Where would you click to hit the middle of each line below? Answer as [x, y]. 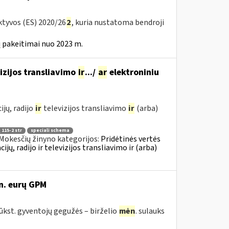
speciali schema [50, 130]
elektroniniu [133, 72]
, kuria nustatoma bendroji [118, 22]
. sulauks [150, 211]
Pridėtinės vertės [130, 139]
